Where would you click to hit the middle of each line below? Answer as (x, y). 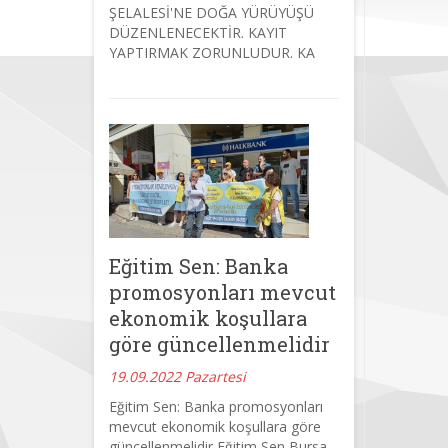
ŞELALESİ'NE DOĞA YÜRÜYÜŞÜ (211, 12)
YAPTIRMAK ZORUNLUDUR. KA (212, 52)
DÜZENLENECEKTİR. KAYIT (198, 32)
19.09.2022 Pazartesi (177, 376)
